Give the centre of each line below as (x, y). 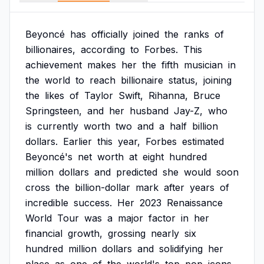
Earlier (77, 141)
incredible (47, 203)
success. (93, 203)
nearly (165, 233)
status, (183, 80)
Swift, (131, 95)
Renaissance (195, 203)
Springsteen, (54, 111)
